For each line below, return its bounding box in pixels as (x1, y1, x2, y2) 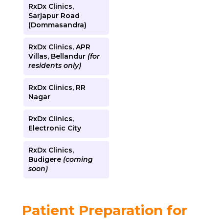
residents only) (28, 61, 81, 70)
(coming (63, 154, 93, 164)
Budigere (28, 154, 63, 164)
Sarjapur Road (28, 11, 80, 20)
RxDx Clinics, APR (28, 42, 90, 51)
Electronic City (28, 123, 81, 132)
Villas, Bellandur (28, 51, 88, 61)
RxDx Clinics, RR (28, 83, 86, 92)
